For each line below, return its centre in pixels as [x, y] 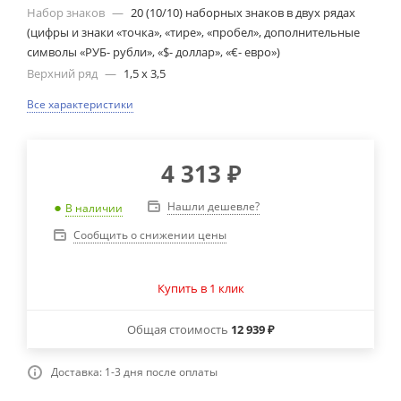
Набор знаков [67, 12]
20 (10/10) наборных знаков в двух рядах [243, 12]
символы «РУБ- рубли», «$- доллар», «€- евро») [154, 51]
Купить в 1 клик [200, 288]
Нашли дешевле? [213, 206]
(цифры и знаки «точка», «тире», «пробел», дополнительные [193, 32]
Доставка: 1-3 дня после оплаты [134, 371]
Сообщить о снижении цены [150, 235]
